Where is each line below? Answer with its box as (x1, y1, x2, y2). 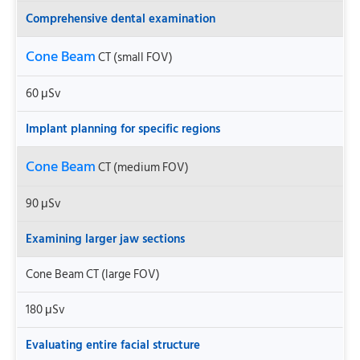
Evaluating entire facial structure (26, 334, 200, 355)
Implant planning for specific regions (26, 118, 220, 139)
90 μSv (26, 193, 61, 214)
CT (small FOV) (96, 47, 173, 67)
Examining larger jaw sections (26, 228, 185, 249)
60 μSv (26, 83, 61, 104)
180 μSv (26, 299, 65, 320)
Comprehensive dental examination (26, 8, 215, 29)
